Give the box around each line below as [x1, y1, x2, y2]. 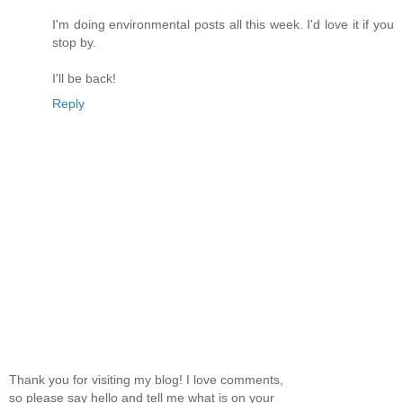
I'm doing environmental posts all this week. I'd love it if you [52, 16, 394, 31]
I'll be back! [52, 70, 116, 85]
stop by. [52, 34, 96, 49]
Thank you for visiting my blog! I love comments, [9, 372, 283, 388]
